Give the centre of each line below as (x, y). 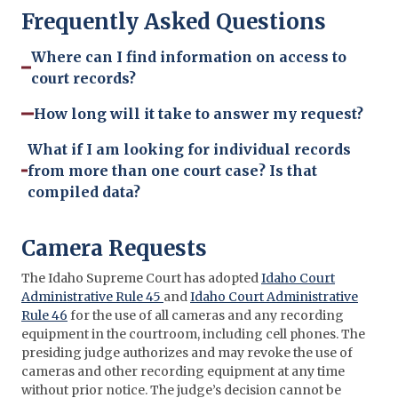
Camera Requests (114, 248)
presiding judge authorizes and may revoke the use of (187, 353)
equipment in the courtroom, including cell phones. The (193, 334)
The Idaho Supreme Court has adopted (141, 278)
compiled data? (84, 192)
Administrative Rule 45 (92, 297)
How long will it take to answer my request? (199, 114)
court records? (84, 78)
